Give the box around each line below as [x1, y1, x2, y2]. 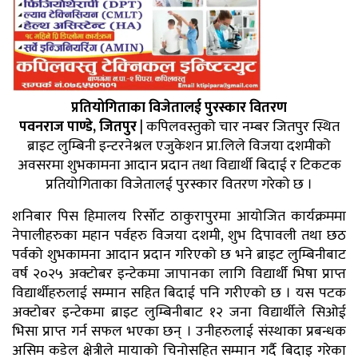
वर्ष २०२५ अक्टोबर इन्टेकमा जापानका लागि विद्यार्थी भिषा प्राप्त [12, 262, 346, 287]
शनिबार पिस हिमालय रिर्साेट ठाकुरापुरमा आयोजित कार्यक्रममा [12, 205, 346, 229]
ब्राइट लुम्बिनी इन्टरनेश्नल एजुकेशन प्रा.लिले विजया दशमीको [27, 134, 331, 159]
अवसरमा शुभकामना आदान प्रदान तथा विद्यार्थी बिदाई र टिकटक [17, 153, 341, 178]
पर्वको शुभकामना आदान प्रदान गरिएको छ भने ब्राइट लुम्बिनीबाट [12, 243, 346, 268]
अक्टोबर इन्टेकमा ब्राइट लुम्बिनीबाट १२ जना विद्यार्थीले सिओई [12, 300, 346, 325]
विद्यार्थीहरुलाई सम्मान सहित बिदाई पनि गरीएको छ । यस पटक [12, 281, 346, 306]
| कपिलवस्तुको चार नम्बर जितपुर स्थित [139, 115, 340, 140]
